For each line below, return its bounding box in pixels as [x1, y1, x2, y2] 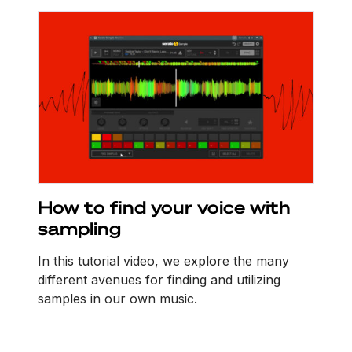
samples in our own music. [38, 291, 197, 307]
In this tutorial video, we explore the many [38, 253, 289, 269]
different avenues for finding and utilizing [38, 272, 280, 288]
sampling [38, 217, 121, 240]
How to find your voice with [38, 196, 291, 218]
